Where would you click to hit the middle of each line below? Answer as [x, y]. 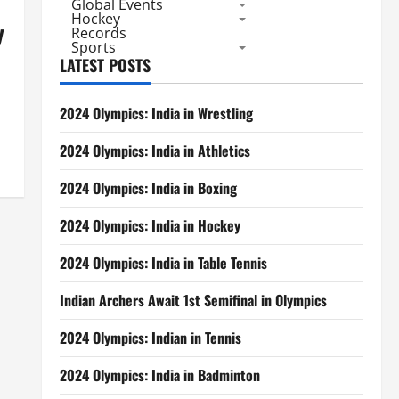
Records [98, 33]
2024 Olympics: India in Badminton [159, 375]
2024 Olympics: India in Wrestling [156, 113]
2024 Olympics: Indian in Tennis [150, 338]
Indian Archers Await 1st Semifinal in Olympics [193, 300]
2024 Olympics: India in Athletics [155, 151]
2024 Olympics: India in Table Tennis [163, 263]
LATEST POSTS [105, 65]
